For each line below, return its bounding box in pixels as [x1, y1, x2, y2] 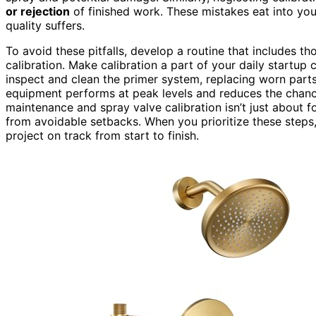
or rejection [6, 4, 70, 18]
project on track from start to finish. [6, 128, 199, 142]
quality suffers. [6, 18, 85, 32]
